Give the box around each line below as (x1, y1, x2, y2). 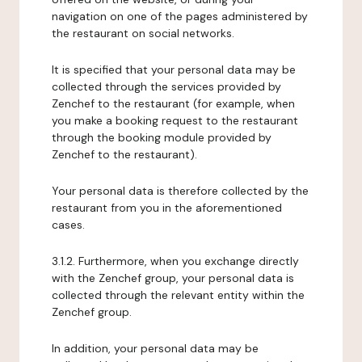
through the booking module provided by (52, 130, 271, 145)
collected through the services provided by (52, 79, 281, 94)
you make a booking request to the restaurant (52, 113, 298, 128)
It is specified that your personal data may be (52, 62, 296, 77)
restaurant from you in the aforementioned (52, 200, 282, 215)
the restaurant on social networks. (52, 26, 234, 40)
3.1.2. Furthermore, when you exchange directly (52, 254, 299, 268)
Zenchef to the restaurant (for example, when (52, 96, 295, 111)
